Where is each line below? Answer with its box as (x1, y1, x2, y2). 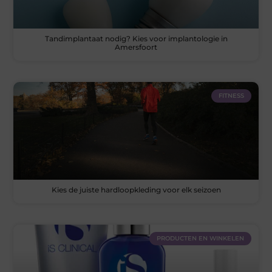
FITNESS (218, 91, 244, 100)
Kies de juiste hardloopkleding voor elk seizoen (51, 185, 221, 195)
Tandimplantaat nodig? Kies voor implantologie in (44, 33, 228, 43)
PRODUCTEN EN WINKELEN (156, 234, 244, 243)
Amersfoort (115, 42, 157, 52)
